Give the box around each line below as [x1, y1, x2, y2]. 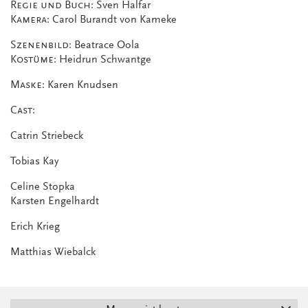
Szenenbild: [10, 39, 71, 51]
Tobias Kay [10, 155, 58, 167]
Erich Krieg [10, 221, 60, 232]
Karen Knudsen [47, 79, 118, 91]
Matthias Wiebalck [10, 246, 96, 258]
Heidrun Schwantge [56, 54, 151, 65]
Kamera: [10, 14, 49, 25]
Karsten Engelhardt [10, 195, 99, 207]
